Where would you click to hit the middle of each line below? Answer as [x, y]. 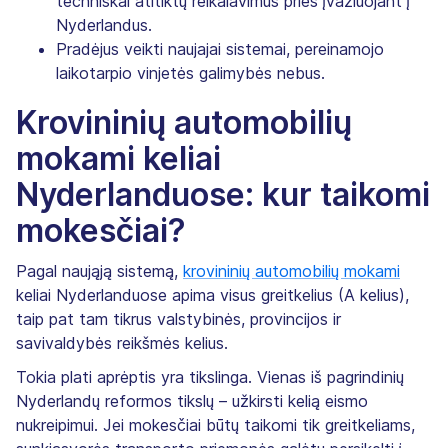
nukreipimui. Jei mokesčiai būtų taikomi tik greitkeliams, [215, 424]
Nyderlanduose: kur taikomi [223, 194]
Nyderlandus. [104, 24]
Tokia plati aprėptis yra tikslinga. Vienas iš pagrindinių [210, 376]
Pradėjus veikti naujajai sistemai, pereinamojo [220, 48]
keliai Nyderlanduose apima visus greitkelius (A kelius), [212, 294]
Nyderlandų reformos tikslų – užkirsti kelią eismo [192, 400]
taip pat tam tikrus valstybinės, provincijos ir [178, 318]
